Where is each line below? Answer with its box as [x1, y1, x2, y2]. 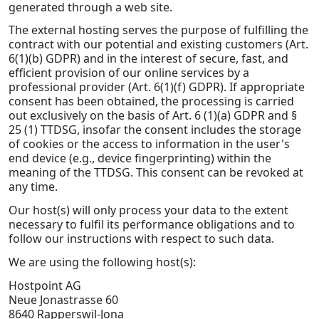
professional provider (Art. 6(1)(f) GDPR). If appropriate [9, 79, 305, 95]
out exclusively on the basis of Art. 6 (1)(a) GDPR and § [9, 108, 297, 124]
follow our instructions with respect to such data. [9, 231, 274, 247]
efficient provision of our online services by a [9, 65, 249, 81]
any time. [9, 179, 58, 195]
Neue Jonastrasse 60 [9, 291, 118, 308]
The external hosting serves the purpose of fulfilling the [9, 22, 308, 38]
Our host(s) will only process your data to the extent [9, 202, 288, 219]
